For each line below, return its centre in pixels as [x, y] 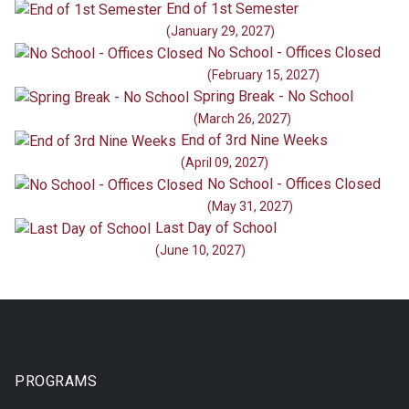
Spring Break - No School [273, 97]
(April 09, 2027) [225, 163]
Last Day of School [216, 228]
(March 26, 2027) [242, 119]
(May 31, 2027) [250, 207]
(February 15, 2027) [263, 75]
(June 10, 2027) [200, 251]
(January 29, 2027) [220, 31]
